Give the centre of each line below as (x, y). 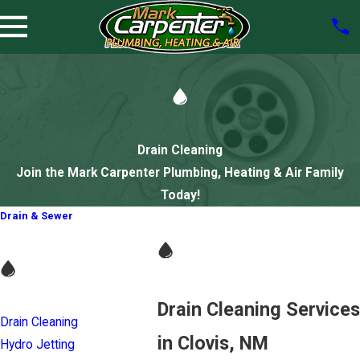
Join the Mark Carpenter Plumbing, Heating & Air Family (180, 173)
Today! (180, 196)
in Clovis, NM (213, 344)
